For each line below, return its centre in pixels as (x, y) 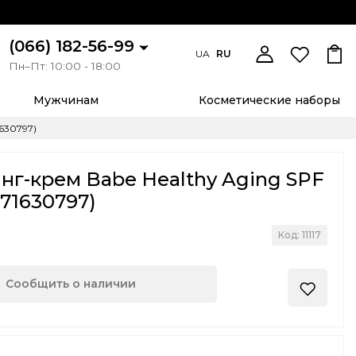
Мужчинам (66, 101)
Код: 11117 (300, 235)
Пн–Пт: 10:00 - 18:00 (65, 66)
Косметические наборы (270, 101)
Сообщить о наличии (71, 284)
